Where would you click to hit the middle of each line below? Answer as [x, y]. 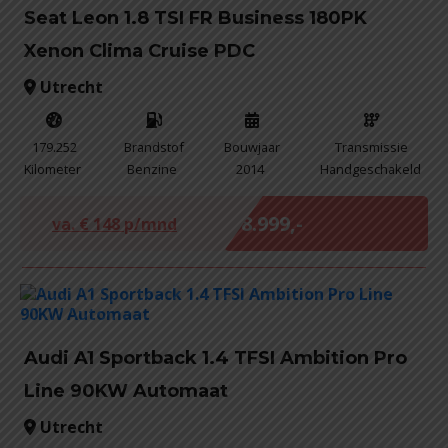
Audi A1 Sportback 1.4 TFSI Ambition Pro [215, 358]
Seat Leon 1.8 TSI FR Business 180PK [195, 18]
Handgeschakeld [370, 169]
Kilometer [52, 169]
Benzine [152, 169]
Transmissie [372, 147]
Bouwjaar [251, 147]
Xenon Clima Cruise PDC [139, 51]
